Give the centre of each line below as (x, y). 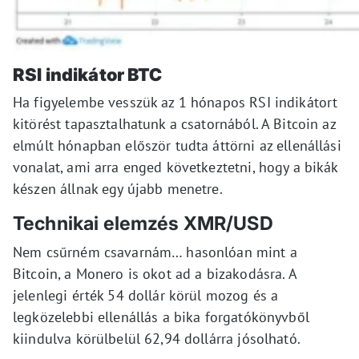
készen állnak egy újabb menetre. (118, 189)
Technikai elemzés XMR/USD (143, 224)
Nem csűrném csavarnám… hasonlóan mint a (155, 252)
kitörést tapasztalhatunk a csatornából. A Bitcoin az (174, 124)
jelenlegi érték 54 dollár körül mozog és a (146, 296)
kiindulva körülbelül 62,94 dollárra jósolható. (157, 339)
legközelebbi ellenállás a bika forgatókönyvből (161, 317)
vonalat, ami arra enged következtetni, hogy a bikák (175, 167)
